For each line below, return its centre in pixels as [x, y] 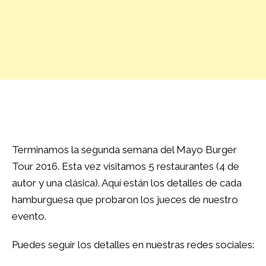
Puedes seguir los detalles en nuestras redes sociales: [133, 245]
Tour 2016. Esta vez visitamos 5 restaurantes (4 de [126, 166]
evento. [29, 216]
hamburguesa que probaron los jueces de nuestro [125, 199]
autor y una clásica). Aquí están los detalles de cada [127, 183]
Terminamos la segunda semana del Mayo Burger [124, 150]
